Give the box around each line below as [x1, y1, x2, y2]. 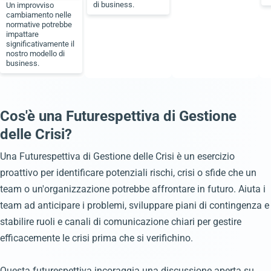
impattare [6, 30, 39, 39]
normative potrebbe [6, 20, 72, 30]
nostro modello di [6, 49, 65, 59]
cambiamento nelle [6, 10, 71, 20]
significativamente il [6, 39, 74, 49]
